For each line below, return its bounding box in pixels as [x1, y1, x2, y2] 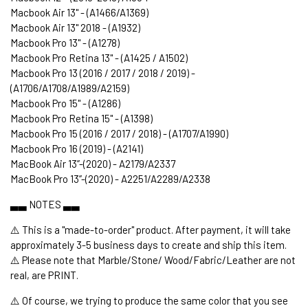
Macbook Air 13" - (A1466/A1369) [10, 5, 148, 19]
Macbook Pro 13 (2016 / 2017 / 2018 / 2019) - [10, 66, 195, 79]
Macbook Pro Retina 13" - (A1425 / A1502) [10, 51, 188, 64]
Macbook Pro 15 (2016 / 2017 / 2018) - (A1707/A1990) [10, 126, 228, 140]
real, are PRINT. [10, 268, 78, 281]
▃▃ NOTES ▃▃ [10, 197, 80, 210]
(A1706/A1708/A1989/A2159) [10, 81, 129, 94]
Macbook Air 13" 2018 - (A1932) [10, 21, 140, 34]
